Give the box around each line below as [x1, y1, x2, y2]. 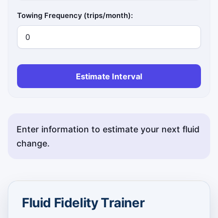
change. [17, 138, 50, 149]
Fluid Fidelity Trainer [22, 195, 145, 211]
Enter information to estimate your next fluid [17, 124, 200, 135]
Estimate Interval [75, 71, 143, 81]
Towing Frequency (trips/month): [17, 11, 133, 20]
